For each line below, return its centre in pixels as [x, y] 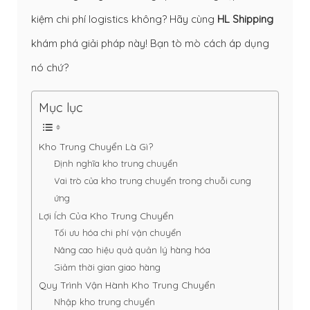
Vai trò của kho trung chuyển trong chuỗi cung [153, 181]
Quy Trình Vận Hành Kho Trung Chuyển [127, 285]
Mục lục [61, 108]
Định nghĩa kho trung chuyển [116, 164]
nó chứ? [50, 67]
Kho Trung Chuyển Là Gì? [96, 147]
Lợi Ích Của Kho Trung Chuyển [106, 216]
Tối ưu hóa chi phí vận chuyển [118, 233]
